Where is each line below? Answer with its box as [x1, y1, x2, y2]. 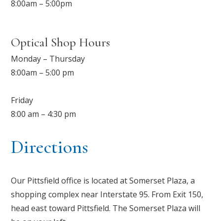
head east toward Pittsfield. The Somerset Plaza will [11, 202, 201, 214]
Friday [11, 94, 34, 106]
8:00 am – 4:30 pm [11, 108, 76, 119]
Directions [11, 135, 89, 158]
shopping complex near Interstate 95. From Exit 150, [11, 188, 204, 200]
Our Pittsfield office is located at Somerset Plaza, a [11, 175, 195, 186]
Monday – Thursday [11, 53, 85, 64]
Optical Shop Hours [11, 34, 110, 50]
